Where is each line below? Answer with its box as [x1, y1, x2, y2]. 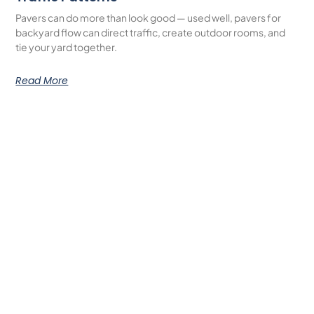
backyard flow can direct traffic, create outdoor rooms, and [15, 25, 286, 39]
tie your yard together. [15, 40, 118, 53]
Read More [15, 73, 69, 88]
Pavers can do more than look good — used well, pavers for [15, 11, 282, 24]
